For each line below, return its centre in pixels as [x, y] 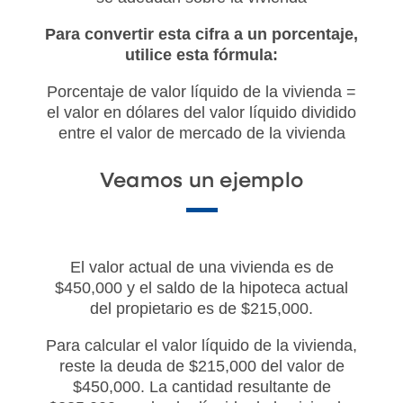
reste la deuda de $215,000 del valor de [201, 367]
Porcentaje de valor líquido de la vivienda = [201, 92]
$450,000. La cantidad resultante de [201, 387]
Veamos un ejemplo [201, 182]
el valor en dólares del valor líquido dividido [201, 113]
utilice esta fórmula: [201, 55]
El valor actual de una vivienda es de [201, 268]
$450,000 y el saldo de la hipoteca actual [201, 288]
